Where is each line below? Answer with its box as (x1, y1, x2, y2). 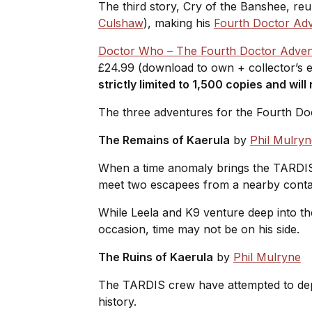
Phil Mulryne (233, 249, 301, 264)
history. (97, 294, 140, 309)
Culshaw (97, 15, 143, 30)
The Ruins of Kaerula (97, 249, 213, 264)
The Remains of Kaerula (97, 132, 230, 147)
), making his (143, 15, 214, 30)
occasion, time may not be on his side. (97, 221, 303, 236)
